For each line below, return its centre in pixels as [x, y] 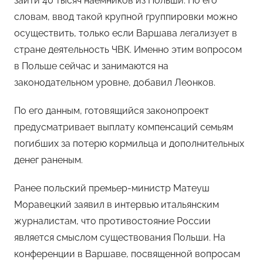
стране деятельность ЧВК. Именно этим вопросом [128, 49]
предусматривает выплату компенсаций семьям [124, 127]
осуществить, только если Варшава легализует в [126, 33]
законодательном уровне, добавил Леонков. [115, 82]
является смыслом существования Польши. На [120, 237]
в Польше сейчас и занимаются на [91, 66]
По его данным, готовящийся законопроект [112, 110]
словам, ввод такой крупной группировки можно [126, 16]
